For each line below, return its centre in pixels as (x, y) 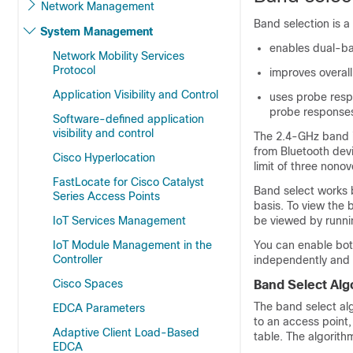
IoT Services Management (119, 221)
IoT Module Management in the (132, 245)
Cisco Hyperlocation (104, 158)
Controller (78, 259)
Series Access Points (106, 196)
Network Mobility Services (119, 56)
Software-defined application (128, 119)
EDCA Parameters (99, 308)
